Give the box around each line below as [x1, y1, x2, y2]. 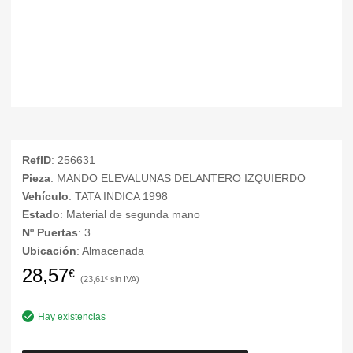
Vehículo [22, 190, 69, 203]
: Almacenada [76, 244, 144, 257]
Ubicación [22, 244, 76, 257]
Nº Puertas [22, 226, 78, 239]
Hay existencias [38, 310, 106, 322]
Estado [22, 208, 60, 221]
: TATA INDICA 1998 [69, 190, 168, 203]
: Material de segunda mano [60, 208, 200, 221]
